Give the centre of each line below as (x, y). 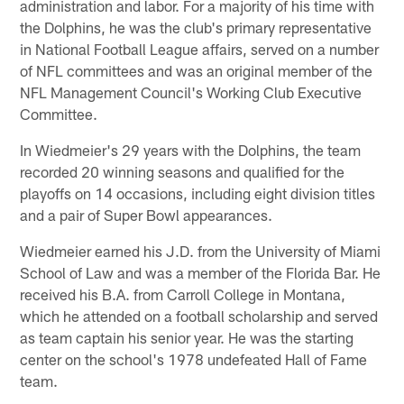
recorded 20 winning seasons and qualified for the (183, 171)
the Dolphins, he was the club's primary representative (196, 27)
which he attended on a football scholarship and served (199, 315)
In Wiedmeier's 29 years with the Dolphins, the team (191, 149)
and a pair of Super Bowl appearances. (147, 214)
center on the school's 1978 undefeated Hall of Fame (194, 358)
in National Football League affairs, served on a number (200, 48)
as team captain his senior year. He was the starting (187, 337)
